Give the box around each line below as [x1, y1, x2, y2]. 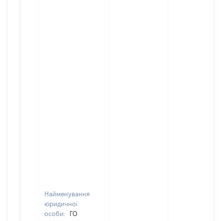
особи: [44, 210, 67, 217]
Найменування [44, 190, 90, 197]
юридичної [44, 200, 77, 207]
